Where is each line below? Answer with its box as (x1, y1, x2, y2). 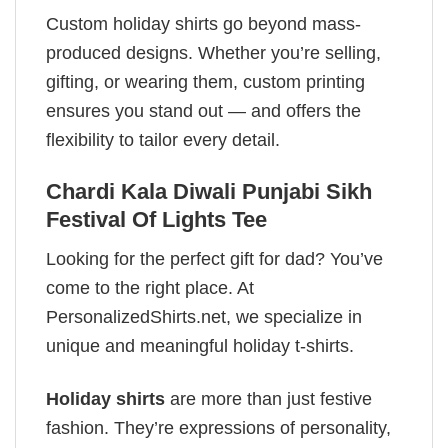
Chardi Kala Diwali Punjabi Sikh (46, 179, 372, 205)
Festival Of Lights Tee (46, 207, 267, 233)
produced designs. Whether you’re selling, (46, 42, 381, 63)
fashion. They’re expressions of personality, (46, 417, 391, 438)
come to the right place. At (46, 278, 254, 299)
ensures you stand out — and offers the (46, 100, 361, 121)
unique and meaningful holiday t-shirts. (46, 336, 354, 357)
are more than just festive (165, 388, 372, 409)
